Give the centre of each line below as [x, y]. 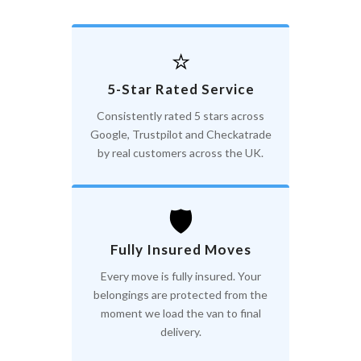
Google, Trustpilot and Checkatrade [180, 135]
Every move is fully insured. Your [180, 276]
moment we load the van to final [180, 313]
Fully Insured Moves [180, 250]
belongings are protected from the [180, 295]
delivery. [180, 332]
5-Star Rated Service [180, 89]
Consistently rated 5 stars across [180, 116]
